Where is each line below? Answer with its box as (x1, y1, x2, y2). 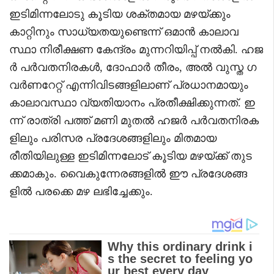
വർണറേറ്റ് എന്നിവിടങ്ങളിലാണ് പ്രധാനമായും (9, 78, 248, 91)
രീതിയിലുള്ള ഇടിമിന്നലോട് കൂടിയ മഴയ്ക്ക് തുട (9, 149, 252, 162)
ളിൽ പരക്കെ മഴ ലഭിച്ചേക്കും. (9, 185, 153, 198)
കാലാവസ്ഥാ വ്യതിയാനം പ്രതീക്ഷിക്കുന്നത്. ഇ (9, 96, 255, 109)
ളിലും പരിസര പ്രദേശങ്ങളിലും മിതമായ (9, 131, 217, 144)
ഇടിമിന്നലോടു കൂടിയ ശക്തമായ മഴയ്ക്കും (9, 7, 231, 20)
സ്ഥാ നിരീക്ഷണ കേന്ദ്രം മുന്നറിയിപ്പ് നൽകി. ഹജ (9, 43, 263, 56)
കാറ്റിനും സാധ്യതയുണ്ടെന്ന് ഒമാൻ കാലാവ (9, 25, 239, 38)
